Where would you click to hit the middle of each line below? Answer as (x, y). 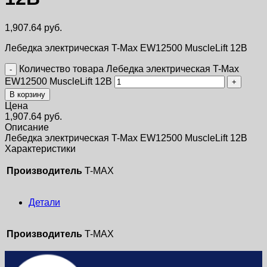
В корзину (27, 94)
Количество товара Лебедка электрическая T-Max (129, 69)
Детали (44, 202)
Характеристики (40, 148)
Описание (27, 127)
